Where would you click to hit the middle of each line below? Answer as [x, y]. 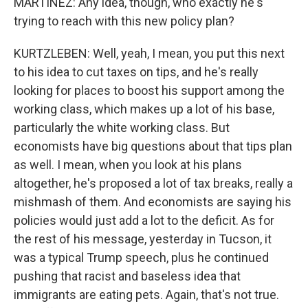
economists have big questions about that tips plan [153, 146]
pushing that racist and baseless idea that [127, 276]
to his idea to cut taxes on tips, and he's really [136, 72]
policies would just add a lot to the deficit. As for [144, 220]
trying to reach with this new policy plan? [124, 21]
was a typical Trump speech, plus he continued [141, 257]
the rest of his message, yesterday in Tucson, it [143, 239]
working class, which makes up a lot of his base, [144, 109]
